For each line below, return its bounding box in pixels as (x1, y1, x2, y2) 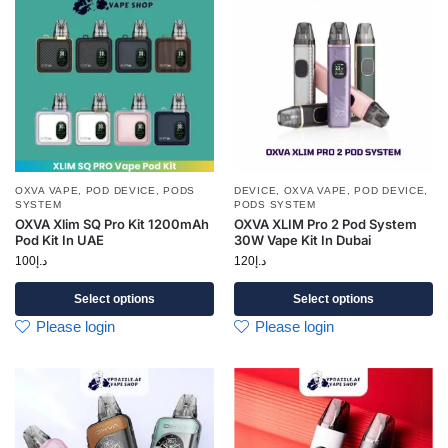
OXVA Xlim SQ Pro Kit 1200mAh (15, 215, 209, 232)
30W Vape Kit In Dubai (234, 231, 371, 248)
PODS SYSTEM (234, 198, 316, 210)
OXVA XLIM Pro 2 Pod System (234, 215, 417, 232)
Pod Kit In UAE (15, 231, 104, 248)
